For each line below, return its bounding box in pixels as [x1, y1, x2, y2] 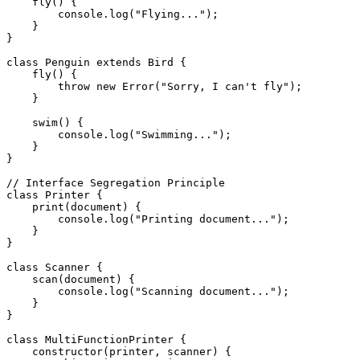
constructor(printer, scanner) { [6, 345, 231, 358]
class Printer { [6, 188, 103, 201]
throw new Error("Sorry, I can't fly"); [6, 80, 302, 92]
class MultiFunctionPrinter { [6, 333, 186, 346]
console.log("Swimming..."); [6, 128, 231, 141]
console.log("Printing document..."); [6, 212, 289, 225]
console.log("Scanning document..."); [6, 284, 289, 297]
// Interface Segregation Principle [6, 176, 225, 189]
